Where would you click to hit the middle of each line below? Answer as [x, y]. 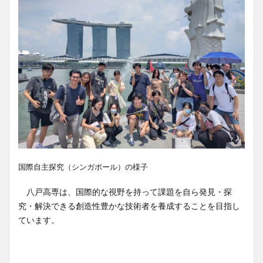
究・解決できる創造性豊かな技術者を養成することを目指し [129, 206]
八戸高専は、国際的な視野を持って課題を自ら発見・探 [125, 192]
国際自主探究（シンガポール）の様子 [83, 167]
